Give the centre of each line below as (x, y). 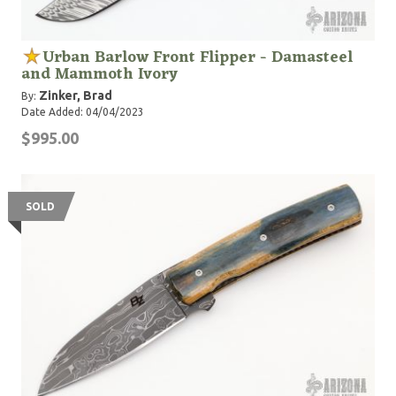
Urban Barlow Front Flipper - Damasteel (198, 57)
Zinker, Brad (76, 95)
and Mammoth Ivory (99, 74)
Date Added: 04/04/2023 (83, 112)
